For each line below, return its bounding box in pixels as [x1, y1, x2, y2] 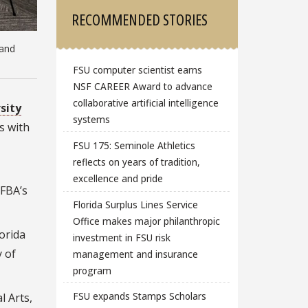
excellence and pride [72, 172, 163, 186]
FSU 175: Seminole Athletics [72, 139, 195, 153]
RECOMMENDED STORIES [71, 9, 208, 30]
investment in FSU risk [72, 230, 170, 244]
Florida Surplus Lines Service [72, 197, 198, 211]
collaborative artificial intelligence [72, 96, 219, 110]
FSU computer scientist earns [72, 63, 202, 77]
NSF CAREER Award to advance [72, 80, 212, 93]
